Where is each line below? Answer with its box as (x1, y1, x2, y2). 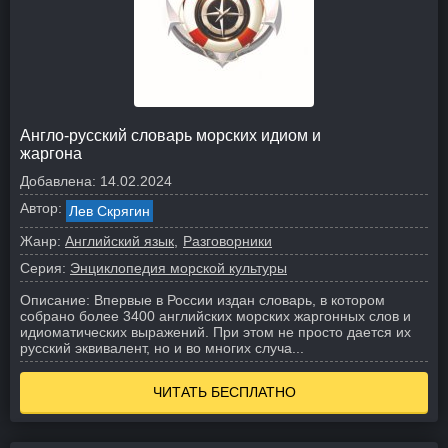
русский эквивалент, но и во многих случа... (20, 340, 304, 356)
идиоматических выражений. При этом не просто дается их (20, 324, 411, 340)
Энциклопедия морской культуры (70, 260, 287, 276)
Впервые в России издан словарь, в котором (94, 292, 385, 308)
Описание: (20, 292, 90, 308)
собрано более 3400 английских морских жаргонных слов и (20, 308, 411, 324)
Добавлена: (20, 173, 96, 189)
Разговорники (183, 233, 272, 249)
